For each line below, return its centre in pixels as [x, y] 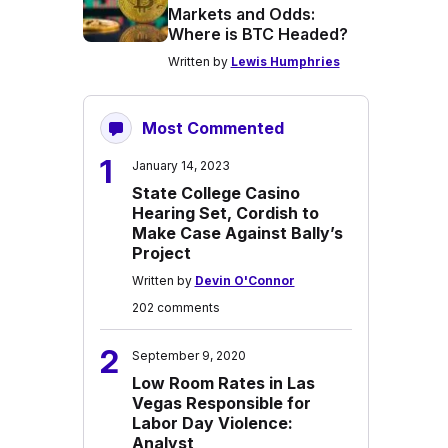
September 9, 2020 [188, 355]
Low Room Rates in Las [223, 383]
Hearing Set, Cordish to [225, 213]
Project [161, 253]
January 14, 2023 [180, 165]
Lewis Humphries [285, 61]
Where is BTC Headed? [257, 34]
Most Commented [212, 128]
